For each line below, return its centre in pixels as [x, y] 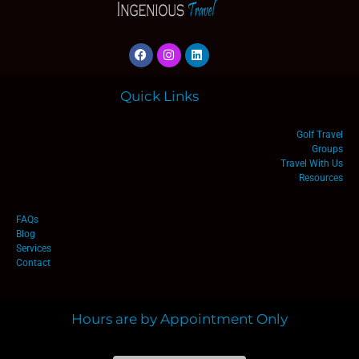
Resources [321, 177]
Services [34, 249]
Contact [33, 263]
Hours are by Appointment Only [179, 319]
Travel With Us [312, 163]
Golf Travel [320, 134]
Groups [327, 149]
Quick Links [159, 96]
